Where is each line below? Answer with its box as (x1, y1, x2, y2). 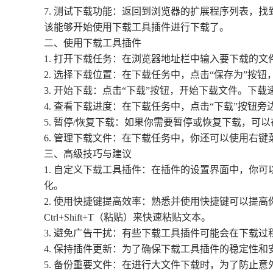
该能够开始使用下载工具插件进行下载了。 (44, 22, 229, 33)
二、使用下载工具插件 (44, 38, 141, 49)
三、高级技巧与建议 (44, 149, 132, 160)
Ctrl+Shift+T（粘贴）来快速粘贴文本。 (44, 212, 211, 223)
